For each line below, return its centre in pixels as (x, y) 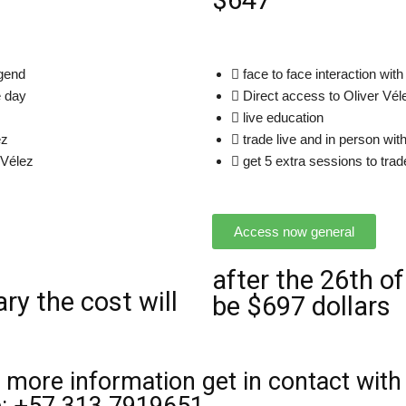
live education (283, 117)
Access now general (294, 232)
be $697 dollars (301, 306)
